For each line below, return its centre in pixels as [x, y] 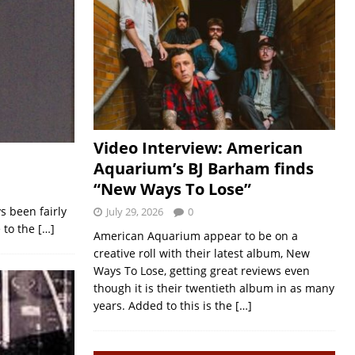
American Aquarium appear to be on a [195, 236]
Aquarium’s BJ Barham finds [203, 168]
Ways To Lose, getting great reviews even [201, 271]
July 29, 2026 [134, 212]
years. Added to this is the [164, 305]
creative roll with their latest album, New [201, 253]
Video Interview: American [198, 148]
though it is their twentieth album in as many [214, 288]
